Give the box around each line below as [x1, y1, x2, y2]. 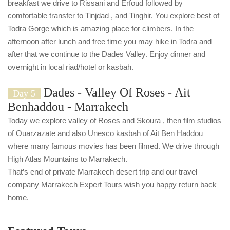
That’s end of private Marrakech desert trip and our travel [8, 167, 197, 176]
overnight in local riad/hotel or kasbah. [8, 62, 133, 71]
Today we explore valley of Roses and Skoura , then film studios [8, 116, 221, 125]
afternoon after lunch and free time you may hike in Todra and [8, 36, 212, 46]
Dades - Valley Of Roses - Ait [41, 85, 190, 99]
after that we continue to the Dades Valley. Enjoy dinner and [8, 49, 205, 59]
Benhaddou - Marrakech [8, 100, 128, 113]
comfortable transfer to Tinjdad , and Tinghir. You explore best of [8, 11, 219, 20]
